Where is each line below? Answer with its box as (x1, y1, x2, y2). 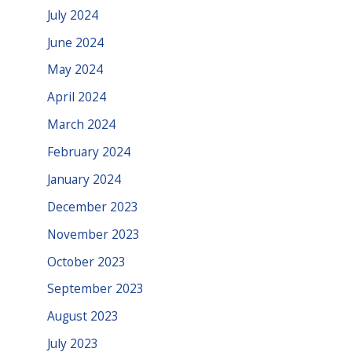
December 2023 (47, 197, 138, 215)
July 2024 (47, 5, 98, 24)
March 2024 (47, 115, 115, 134)
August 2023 (47, 307, 119, 325)
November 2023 (47, 225, 140, 243)
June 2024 (47, 33, 104, 51)
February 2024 (47, 143, 130, 161)
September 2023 (47, 280, 144, 298)
